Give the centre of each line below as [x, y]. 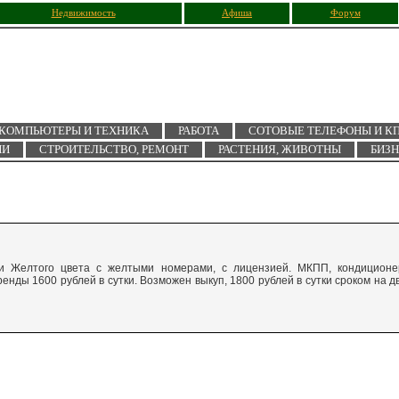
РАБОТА [198, 130]
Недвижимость [83, 13]
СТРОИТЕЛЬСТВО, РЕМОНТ [114, 149]
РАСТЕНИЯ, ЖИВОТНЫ [280, 149]
